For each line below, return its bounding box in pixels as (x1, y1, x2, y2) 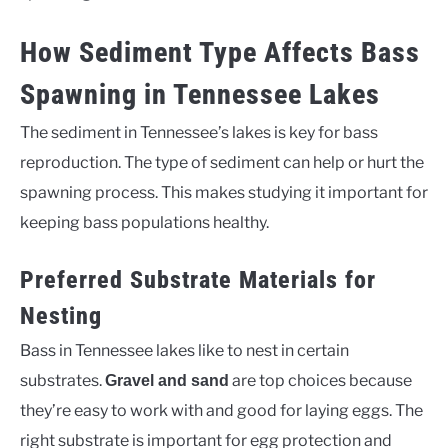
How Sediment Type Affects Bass (20, 35, 420, 69)
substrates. (20, 370, 105, 390)
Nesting (20, 301, 102, 330)
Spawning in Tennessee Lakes (20, 77, 380, 111)
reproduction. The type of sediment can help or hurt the (20, 152, 424, 172)
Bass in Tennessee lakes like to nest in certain (20, 340, 349, 360)
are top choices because (229, 370, 412, 390)
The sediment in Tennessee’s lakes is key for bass (20, 122, 378, 142)
